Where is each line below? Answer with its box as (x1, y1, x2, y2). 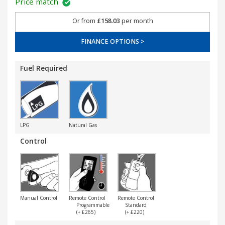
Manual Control (20, 194, 57, 201)
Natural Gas (69, 122, 97, 129)
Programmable (76, 201, 109, 208)
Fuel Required (20, 63, 67, 73)
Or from (72, 17, 97, 25)
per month (120, 17, 153, 25)
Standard (125, 201, 147, 208)
